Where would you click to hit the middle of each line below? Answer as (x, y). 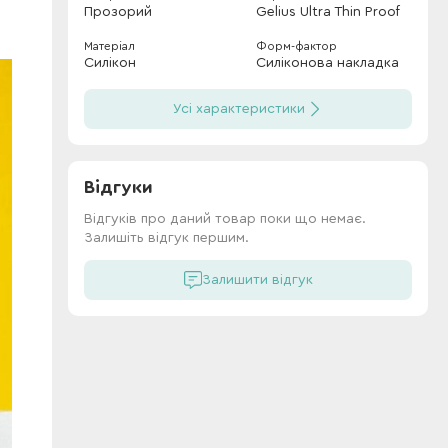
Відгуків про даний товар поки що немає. (225, 219)
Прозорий (118, 12)
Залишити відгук (257, 280)
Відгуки (118, 187)
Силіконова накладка (327, 63)
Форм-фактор (296, 46)
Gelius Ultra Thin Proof (328, 12)
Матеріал (109, 46)
